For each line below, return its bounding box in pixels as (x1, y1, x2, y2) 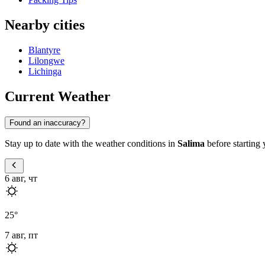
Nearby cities (5, 17, 85, 33)
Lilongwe (28, 56, 64, 66)
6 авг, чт (5, 173, 37, 183)
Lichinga (28, 66, 62, 77)
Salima (177, 138, 205, 148)
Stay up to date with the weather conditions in (5, 138, 177, 148)
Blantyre (28, 45, 60, 56)
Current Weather (5, 88, 111, 104)
